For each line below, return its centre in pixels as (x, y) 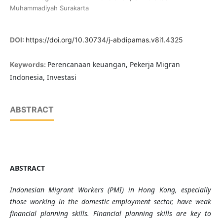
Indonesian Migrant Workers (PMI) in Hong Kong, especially (110, 190)
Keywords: (28, 65)
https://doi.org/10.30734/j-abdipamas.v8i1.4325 (104, 40)
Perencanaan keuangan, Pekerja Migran (113, 65)
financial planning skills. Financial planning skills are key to (110, 214)
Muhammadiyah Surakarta (49, 8)
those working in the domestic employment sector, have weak (110, 202)
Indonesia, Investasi (43, 77)
